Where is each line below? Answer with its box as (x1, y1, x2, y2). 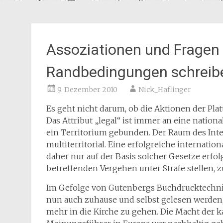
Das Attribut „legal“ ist (46, 115, 134, 125)
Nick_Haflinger (138, 85, 191, 94)
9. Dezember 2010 (57, 85, 117, 94)
